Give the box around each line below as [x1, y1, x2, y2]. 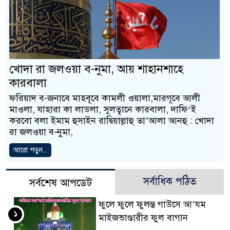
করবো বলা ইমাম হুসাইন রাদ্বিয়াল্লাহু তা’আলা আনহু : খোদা [9, 114, 214, 126]
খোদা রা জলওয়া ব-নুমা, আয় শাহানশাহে [9, 61, 183, 76]
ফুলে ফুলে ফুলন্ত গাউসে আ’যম [98, 198, 206, 210]
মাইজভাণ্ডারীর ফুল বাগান [98, 212, 188, 223]
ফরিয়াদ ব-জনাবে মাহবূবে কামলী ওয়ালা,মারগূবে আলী [9, 92, 200, 104]
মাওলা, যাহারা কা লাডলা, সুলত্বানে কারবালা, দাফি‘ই [9, 103, 196, 115]
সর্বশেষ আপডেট [29, 176, 92, 189]
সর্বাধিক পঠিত [143, 175, 196, 188]
